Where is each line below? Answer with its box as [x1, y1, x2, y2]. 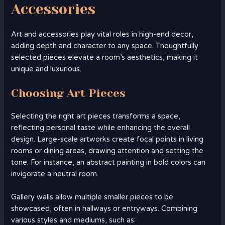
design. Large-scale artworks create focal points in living [11, 135, 204, 144]
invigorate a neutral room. [11, 170, 99, 179]
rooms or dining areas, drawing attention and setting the [11, 147, 204, 156]
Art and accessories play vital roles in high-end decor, [11, 30, 194, 39]
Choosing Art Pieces [11, 87, 126, 100]
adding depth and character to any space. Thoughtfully [11, 41, 199, 50]
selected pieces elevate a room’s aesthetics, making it [11, 53, 198, 62]
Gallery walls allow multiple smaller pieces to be [11, 193, 174, 202]
